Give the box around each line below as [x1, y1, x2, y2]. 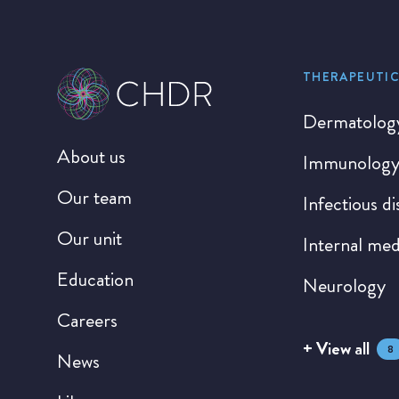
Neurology [302, 272, 386, 299]
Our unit [57, 224, 122, 252]
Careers [57, 306, 118, 334]
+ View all [302, 336, 370, 362]
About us [57, 142, 126, 170]
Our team [57, 183, 132, 211]
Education [57, 265, 134, 293]
